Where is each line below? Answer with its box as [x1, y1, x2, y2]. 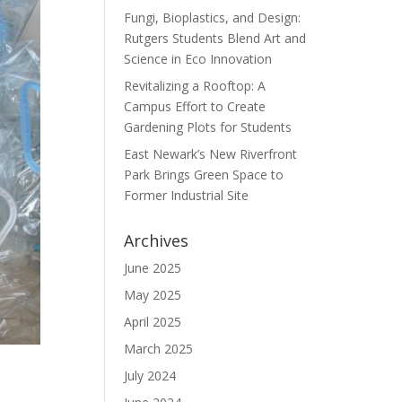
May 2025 [124, 286, 182, 303]
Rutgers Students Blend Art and [124, 30, 307, 47]
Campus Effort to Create [124, 98, 267, 115]
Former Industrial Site [124, 187, 249, 204]
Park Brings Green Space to [124, 166, 284, 183]
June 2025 [124, 259, 182, 276]
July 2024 [124, 367, 177, 384]
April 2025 [124, 313, 182, 330]
